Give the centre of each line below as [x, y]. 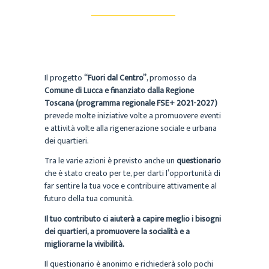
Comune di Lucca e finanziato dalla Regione [119, 90]
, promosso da [171, 77]
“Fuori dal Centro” [115, 77]
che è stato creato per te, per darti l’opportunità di [132, 174]
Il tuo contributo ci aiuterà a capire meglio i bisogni [133, 219]
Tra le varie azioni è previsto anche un [110, 161]
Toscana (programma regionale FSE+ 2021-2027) [131, 103]
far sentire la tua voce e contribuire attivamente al [131, 186]
